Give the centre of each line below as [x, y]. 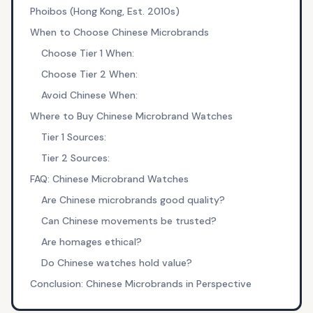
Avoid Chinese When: [89, 95]
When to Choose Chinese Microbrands [119, 32]
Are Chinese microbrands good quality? [133, 200]
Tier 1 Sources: [73, 137]
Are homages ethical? [91, 242]
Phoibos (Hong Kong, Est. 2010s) [104, 11]
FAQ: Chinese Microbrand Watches [109, 179]
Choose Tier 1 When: [87, 53]
